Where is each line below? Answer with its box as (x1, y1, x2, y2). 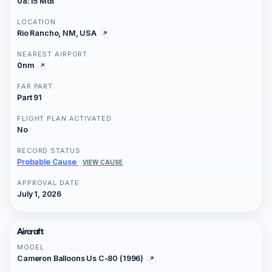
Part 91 (17, 93, 42, 103)
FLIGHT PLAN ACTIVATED (17, 114, 112, 123)
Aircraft (17, 226, 43, 237)
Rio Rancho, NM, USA (17, 29, 97, 38)
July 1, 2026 (17, 189, 62, 199)
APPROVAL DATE (17, 178, 80, 188)
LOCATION (17, 18, 56, 27)
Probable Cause (17, 157, 76, 167)
